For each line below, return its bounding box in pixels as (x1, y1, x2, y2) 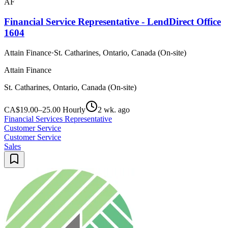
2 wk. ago (98, 105, 130, 114)
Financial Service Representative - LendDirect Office (4, 16, 221, 27)
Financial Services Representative (4, 114, 112, 123)
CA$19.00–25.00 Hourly (4, 105, 85, 114)
